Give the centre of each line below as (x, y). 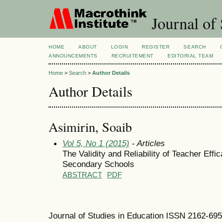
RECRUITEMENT (133, 56)
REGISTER (156, 47)
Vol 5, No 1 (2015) (96, 143)
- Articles (147, 143)
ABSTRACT (82, 175)
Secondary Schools (98, 164)
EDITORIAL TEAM (191, 56)
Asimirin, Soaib (90, 127)
